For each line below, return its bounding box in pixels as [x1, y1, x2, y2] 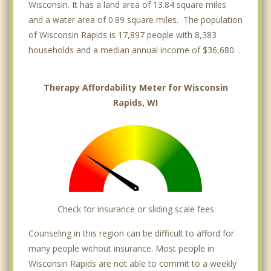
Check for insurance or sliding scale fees [57, 203, 214, 215]
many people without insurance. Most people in [28, 242, 214, 254]
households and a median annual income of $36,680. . [28, 44, 240, 56]
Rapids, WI [113, 96, 158, 108]
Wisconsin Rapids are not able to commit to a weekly [28, 257, 237, 269]
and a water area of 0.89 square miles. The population [28, 13, 243, 25]
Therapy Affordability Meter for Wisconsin [43, 81, 228, 93]
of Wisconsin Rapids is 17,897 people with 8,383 [28, 28, 217, 41]
